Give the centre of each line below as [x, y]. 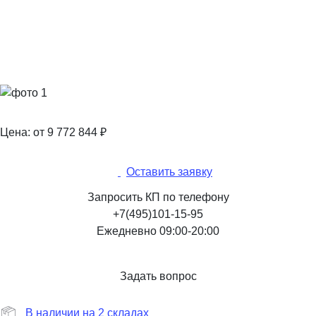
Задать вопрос [158, 276]
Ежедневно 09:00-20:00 [158, 231]
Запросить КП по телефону [158, 197]
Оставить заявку [169, 171]
